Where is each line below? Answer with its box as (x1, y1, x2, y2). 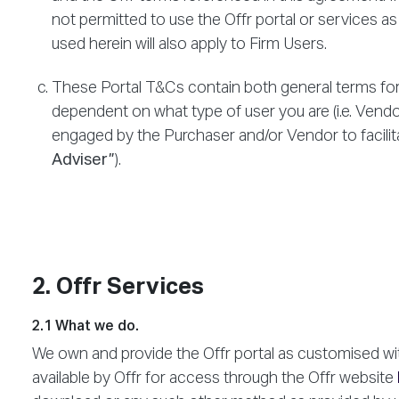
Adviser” (51, 151, 115, 168)
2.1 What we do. (32, 319, 139, 334)
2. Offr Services (32, 275, 204, 299)
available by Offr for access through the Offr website (32, 370, 397, 387)
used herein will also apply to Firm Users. (51, 37, 327, 53)
